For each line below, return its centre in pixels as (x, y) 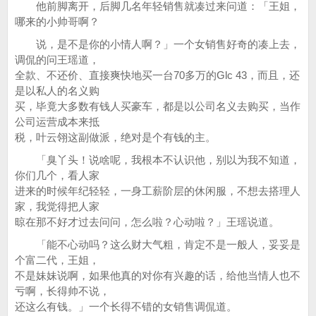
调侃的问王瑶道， (57, 60)
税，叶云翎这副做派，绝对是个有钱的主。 (115, 137)
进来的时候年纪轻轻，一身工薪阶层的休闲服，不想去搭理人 (158, 191)
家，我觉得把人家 (57, 206)
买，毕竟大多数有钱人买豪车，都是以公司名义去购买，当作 (158, 106)
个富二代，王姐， (57, 260)
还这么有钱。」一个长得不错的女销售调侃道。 (126, 306)
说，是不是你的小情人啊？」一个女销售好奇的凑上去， (158, 44)
